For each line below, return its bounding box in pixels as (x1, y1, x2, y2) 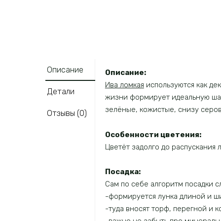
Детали (47, 86, 75, 96)
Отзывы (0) (47, 108, 87, 118)
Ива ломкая (105, 80, 144, 90)
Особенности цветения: (105, 130, 201, 139)
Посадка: (105, 167, 141, 177)
